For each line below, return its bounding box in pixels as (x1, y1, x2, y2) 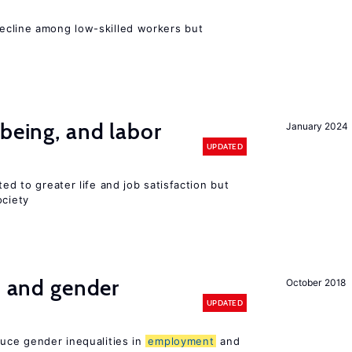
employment (148, 335, 214, 347)
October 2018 (286, 277, 346, 288)
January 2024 (286, 120, 348, 132)
